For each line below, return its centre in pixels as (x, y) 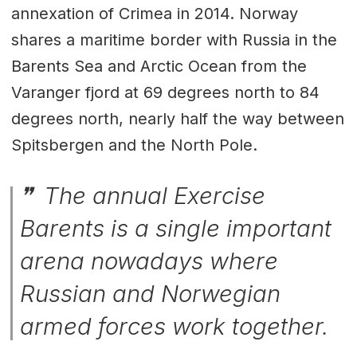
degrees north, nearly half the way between (177, 118)
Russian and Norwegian (151, 293)
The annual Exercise (152, 195)
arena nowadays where (149, 261)
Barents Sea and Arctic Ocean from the (159, 66)
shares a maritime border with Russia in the (174, 39)
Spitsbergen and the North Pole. (134, 145)
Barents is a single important (176, 228)
